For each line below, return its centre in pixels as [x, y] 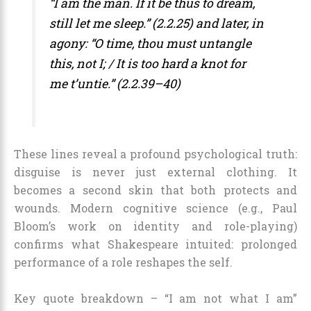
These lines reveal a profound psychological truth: [155, 154]
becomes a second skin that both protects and [155, 190]
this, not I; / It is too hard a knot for [148, 63]
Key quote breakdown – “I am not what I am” [155, 298]
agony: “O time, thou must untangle [151, 43]
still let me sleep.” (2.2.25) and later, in [157, 23]
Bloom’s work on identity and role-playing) [155, 226]
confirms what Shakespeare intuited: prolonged [155, 244]
